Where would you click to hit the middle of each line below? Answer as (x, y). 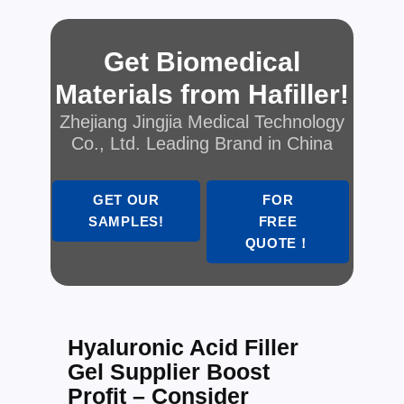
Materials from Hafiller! (202, 94)
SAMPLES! (126, 222)
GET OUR (126, 200)
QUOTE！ (278, 243)
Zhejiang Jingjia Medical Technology (202, 121)
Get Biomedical (202, 61)
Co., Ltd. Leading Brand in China (202, 143)
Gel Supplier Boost (168, 372)
